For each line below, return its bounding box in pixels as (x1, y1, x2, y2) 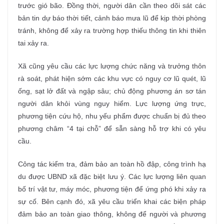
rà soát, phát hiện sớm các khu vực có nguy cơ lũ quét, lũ (18, 74, 206, 82)
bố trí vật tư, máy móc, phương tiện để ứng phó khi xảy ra (18, 184, 206, 193)
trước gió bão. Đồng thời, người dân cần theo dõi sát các (18, 1, 206, 9)
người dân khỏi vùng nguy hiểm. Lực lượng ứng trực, (18, 99, 206, 107)
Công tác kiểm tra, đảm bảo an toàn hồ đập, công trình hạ (18, 159, 206, 168)
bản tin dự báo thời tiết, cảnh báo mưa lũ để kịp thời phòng (18, 13, 206, 22)
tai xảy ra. (18, 38, 49, 47)
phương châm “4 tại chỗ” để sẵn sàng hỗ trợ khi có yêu (18, 124, 206, 132)
